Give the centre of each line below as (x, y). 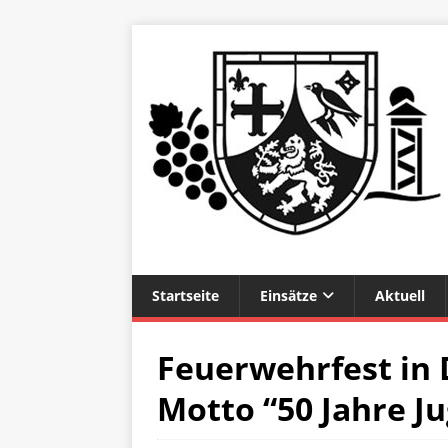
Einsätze (288, 295)
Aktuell (400, 295)
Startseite (185, 295)
